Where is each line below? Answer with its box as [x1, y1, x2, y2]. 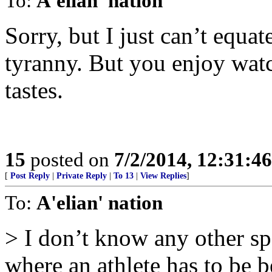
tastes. [5, 77, 63, 103]
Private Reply [56, 171, 107, 180]
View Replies [140, 171, 186, 180]
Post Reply [10, 171, 50, 180]
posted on [25, 148, 114, 171]
